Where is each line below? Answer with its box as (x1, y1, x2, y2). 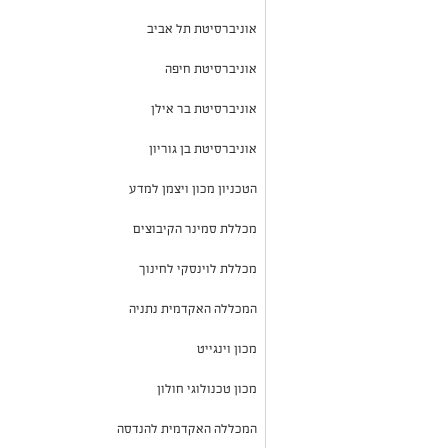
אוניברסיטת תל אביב (147, 20, 257, 37)
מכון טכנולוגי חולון (157, 380, 257, 397)
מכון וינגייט (197, 340, 257, 357)
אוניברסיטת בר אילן (151, 100, 257, 117)
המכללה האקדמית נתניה (129, 300, 257, 317)
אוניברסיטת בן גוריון (149, 140, 257, 157)
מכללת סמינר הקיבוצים (133, 220, 257, 237)
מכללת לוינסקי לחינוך (139, 260, 257, 277)
